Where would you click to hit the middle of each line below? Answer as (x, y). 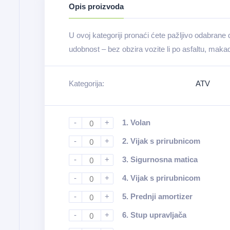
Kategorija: (86, 83)
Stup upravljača (158, 215)
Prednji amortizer (161, 196)
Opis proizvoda (96, 6)
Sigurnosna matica (164, 159)
